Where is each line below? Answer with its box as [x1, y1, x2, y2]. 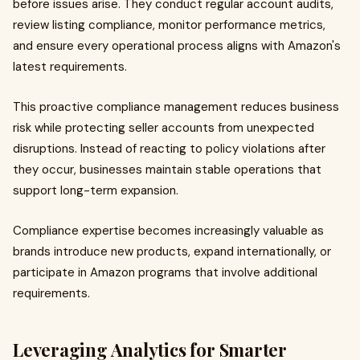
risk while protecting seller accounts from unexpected [13, 120, 314, 136]
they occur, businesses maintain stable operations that [13, 162, 321, 178]
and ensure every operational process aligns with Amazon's [13, 38, 341, 54]
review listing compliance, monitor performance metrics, [13, 17, 325, 33]
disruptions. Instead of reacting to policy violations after [13, 141, 325, 157]
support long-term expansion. [13, 182, 178, 198]
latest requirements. [13, 59, 127, 75]
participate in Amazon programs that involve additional [13, 264, 317, 280]
